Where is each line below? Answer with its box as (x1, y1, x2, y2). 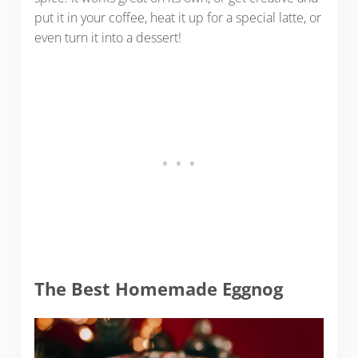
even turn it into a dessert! (34, 28, 185, 46)
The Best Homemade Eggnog (34, 276, 283, 302)
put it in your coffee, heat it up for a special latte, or (34, 8, 321, 26)
